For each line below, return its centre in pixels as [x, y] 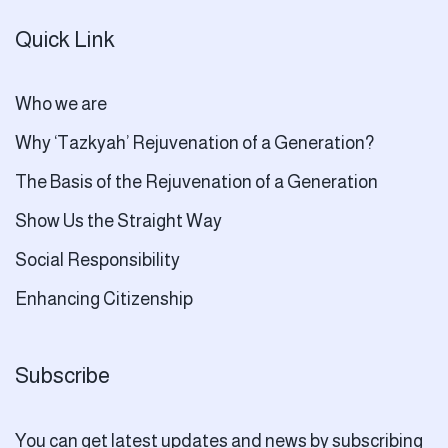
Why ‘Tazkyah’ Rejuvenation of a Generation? [194, 143]
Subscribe [62, 376]
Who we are [61, 104]
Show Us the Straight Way [118, 221]
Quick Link [65, 40]
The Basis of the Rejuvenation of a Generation [196, 182]
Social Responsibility [97, 260]
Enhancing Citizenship [104, 299]
